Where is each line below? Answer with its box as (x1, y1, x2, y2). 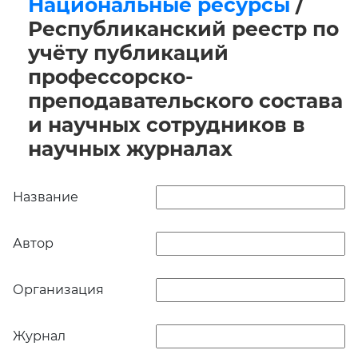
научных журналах (28, 137, 233, 161)
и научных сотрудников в (28, 113, 305, 137)
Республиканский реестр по (28, 17, 339, 42)
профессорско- (28, 65, 193, 89)
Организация (13, 282, 104, 298)
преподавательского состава (28, 89, 343, 113)
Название (13, 189, 78, 205)
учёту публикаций (28, 41, 229, 66)
